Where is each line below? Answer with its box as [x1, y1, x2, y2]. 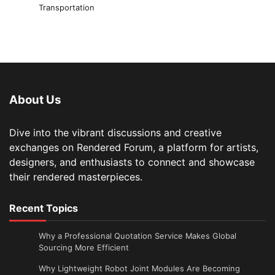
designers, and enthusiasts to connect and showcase [9, 155, 255, 168]
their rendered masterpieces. [9, 170, 142, 183]
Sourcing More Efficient [39, 242, 129, 252]
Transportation [39, 2, 95, 12]
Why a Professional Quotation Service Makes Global [39, 230, 236, 241]
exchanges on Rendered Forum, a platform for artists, [9, 141, 258, 153]
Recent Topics [9, 201, 78, 214]
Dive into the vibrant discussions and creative [9, 126, 222, 139]
